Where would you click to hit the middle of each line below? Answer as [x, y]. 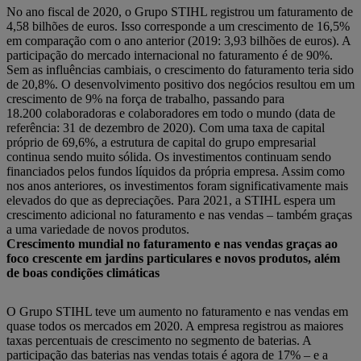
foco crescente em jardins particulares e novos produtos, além [173, 258]
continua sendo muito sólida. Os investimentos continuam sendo [169, 157]
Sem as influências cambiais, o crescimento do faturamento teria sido [180, 70]
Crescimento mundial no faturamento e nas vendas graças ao [172, 244]
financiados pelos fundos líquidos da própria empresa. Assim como [176, 171]
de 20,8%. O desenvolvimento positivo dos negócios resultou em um [180, 84]
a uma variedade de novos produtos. [98, 229]
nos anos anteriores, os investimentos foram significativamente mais [177, 186]
